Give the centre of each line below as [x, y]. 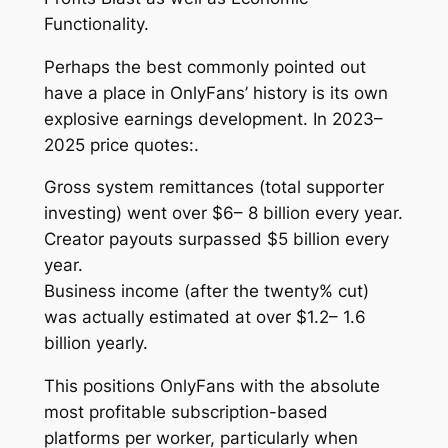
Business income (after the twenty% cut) [206, 291]
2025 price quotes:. [121, 144]
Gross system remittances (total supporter [213, 187]
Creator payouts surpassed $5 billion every [216, 239]
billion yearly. [95, 343]
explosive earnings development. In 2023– [213, 118]
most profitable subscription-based [185, 412]
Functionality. [96, 23]
